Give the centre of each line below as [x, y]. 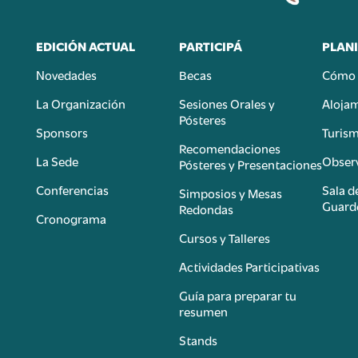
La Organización [80, 103]
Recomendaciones [229, 148]
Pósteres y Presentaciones [250, 164]
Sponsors [62, 132]
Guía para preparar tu [237, 295]
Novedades [66, 74]
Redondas [206, 209]
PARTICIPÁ [210, 46]
